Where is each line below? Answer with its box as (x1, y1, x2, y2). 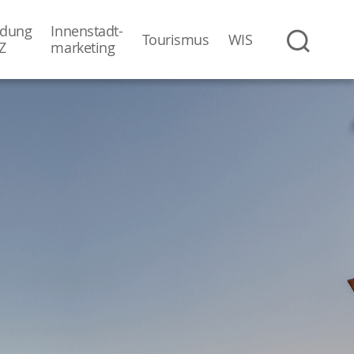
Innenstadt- (51, 21, 123, 40)
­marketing (51, 38, 115, 57)
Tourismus (141, 29, 209, 49)
